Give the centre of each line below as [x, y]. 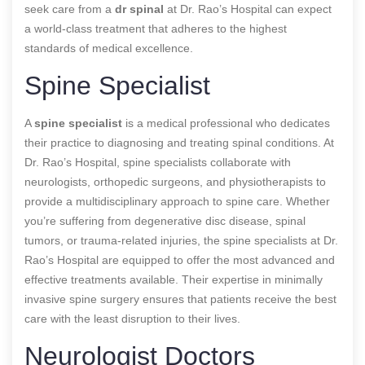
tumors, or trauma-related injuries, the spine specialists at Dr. [181, 240]
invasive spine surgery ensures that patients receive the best [180, 299]
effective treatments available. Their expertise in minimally [174, 279]
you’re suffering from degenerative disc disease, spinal [165, 220]
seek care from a [70, 9]
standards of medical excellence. [109, 48]
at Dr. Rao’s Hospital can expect [248, 9]
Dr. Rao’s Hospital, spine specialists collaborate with [158, 162]
